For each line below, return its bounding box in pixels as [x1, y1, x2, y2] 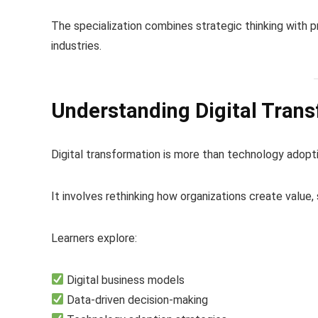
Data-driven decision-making [64, 292, 209, 307]
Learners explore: [51, 231, 137, 245]
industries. [51, 39, 102, 53]
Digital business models [64, 273, 185, 287]
